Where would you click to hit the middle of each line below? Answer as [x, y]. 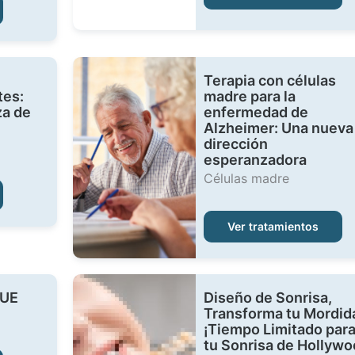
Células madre [246, 178]
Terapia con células [269, 80]
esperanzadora [255, 160]
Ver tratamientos [273, 226]
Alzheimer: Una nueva [278, 128]
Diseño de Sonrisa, [267, 298]
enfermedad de [256, 112]
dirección [235, 144]
